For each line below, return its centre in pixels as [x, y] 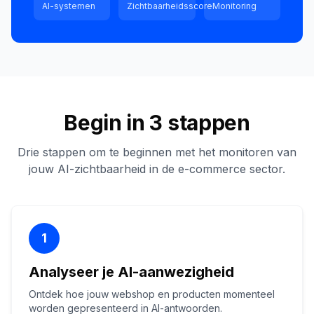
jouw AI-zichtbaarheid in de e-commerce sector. [157, 169]
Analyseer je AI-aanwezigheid [131, 272]
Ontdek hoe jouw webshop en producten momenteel [152, 294]
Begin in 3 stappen [157, 123]
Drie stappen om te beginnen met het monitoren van [157, 152]
